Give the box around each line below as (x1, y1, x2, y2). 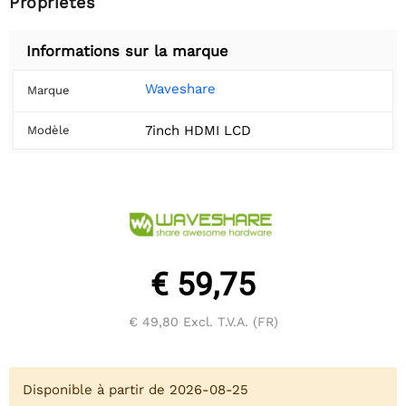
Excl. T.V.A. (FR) (178, 314, 278, 330)
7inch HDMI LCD (145, 122, 251, 140)
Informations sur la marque (26, 43, 228, 61)
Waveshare (145, 81, 216, 98)
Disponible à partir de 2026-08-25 (23, 382, 248, 399)
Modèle (27, 123, 70, 138)
